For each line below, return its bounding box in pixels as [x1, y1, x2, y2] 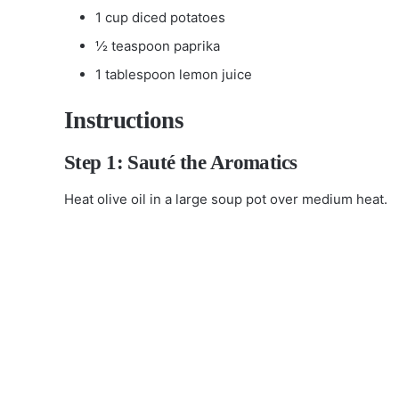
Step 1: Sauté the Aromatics [64, 151, 297, 174]
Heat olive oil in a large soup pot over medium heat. [64, 190, 387, 208]
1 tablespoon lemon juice [95, 65, 252, 83]
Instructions [64, 106, 183, 134]
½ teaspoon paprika [95, 37, 220, 54]
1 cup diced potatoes [95, 8, 225, 26]
